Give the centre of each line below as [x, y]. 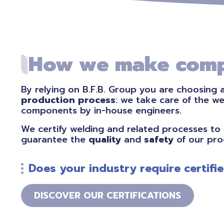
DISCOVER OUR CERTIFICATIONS [107, 195]
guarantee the [55, 139]
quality [105, 139]
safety [159, 139]
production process [68, 100]
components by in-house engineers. [103, 110]
